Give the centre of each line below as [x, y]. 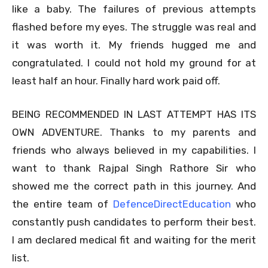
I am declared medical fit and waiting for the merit [134, 240]
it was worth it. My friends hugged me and [134, 45]
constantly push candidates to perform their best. [134, 222]
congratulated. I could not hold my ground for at [134, 63]
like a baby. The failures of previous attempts [134, 9]
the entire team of [63, 204]
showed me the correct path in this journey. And [134, 186]
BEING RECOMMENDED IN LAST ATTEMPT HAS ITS [134, 114]
